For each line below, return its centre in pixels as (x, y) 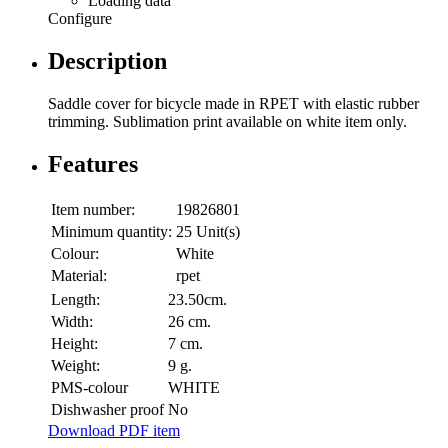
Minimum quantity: (111, 231)
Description (107, 61)
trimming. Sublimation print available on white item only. (227, 122)
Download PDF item (114, 430)
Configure (80, 19)
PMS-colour (89, 387)
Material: (79, 275)
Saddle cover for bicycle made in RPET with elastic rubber (233, 104)
